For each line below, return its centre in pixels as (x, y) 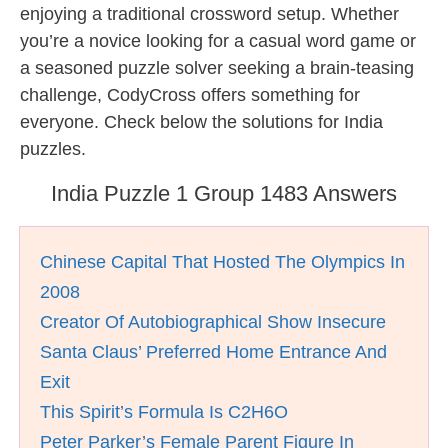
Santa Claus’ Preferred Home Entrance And (213, 352)
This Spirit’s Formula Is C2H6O (164, 412)
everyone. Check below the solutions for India (201, 122)
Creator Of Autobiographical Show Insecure (213, 322)
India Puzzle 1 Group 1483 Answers (224, 193)
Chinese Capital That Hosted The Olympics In (222, 262)
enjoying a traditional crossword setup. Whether (209, 14)
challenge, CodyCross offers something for (190, 95)
